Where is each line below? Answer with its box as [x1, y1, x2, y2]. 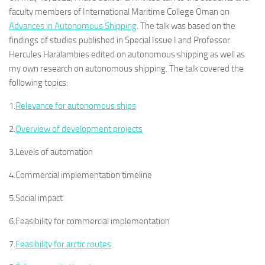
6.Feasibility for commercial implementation [9, 216, 170, 227]
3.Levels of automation [9, 147, 93, 157]
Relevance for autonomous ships [15, 101, 136, 111]
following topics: [9, 77, 68, 88]
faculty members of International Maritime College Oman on [9, 7, 230, 17]
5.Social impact [9, 193, 63, 203]
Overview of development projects [15, 124, 143, 134]
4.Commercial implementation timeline [9, 170, 152, 180]
